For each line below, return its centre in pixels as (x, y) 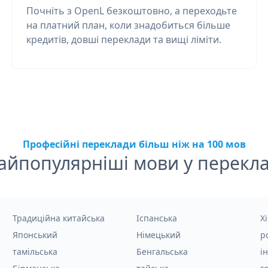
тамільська (35, 252)
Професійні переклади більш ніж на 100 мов (134, 144)
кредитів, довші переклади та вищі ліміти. (124, 39)
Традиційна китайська (59, 218)
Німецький (158, 235)
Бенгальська (162, 252)
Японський (35, 235)
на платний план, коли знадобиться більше (128, 25)
